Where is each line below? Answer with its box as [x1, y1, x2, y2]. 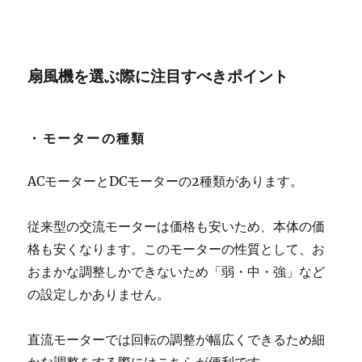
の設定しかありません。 [27, 286, 170, 302]
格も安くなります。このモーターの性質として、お [27, 241, 326, 257]
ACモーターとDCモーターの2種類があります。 [27, 173, 304, 189]
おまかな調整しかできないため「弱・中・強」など [27, 263, 326, 280]
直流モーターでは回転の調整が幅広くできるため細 [27, 331, 326, 347]
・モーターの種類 [27, 130, 146, 146]
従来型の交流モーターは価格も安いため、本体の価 [27, 218, 326, 234]
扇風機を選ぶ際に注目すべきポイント [27, 66, 289, 86]
